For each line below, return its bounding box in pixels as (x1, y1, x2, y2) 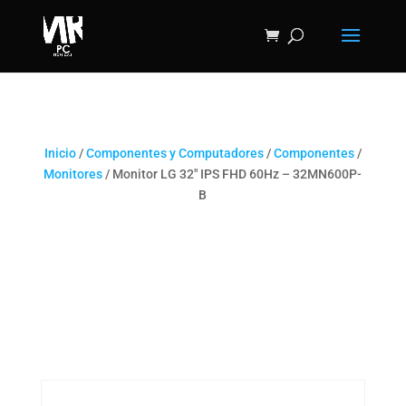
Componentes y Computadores (85, 146, 264, 160)
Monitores (43, 167, 103, 181)
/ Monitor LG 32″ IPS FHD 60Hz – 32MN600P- (102, 167, 362, 181)
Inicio (43, 146, 76, 160)
